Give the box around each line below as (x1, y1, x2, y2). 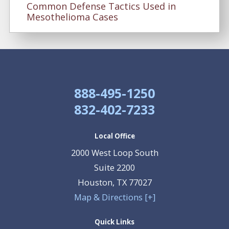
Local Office (94, 131, 135, 141)
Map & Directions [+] (74, 191, 155, 203)
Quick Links (95, 217, 134, 227)
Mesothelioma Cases (26, 11, 118, 24)
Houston (77, 176, 112, 189)
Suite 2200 (94, 162, 135, 174)
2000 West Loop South (71, 147, 158, 159)
